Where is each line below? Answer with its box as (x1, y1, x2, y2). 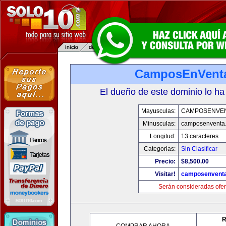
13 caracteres (181, 133, 218, 140)
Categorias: (144, 145, 176, 152)
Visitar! (155, 171, 176, 178)
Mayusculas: (141, 107, 176, 115)
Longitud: (150, 133, 176, 140)
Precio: (155, 158, 176, 165)
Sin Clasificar (181, 145, 217, 152)
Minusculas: (143, 120, 176, 127)
